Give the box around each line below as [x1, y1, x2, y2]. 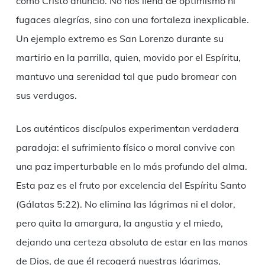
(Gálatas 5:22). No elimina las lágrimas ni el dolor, [15, 198, 235, 211]
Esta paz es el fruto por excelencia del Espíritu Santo [15, 179, 246, 192]
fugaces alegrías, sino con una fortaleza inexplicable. [15, 14, 249, 26]
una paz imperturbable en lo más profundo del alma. [15, 160, 247, 173]
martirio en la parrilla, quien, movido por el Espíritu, [15, 51, 241, 64]
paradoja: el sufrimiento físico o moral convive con [15, 141, 235, 154]
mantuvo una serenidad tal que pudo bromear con [15, 70, 237, 83]
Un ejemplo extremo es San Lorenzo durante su [15, 33, 224, 45]
